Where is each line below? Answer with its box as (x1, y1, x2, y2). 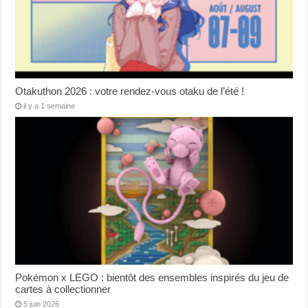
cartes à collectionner (15, 283, 111, 295)
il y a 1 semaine (23, 102, 76, 111)
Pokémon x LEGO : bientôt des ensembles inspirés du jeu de (15, 272, 289, 283)
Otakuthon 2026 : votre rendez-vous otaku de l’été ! (15, 85, 245, 98)
